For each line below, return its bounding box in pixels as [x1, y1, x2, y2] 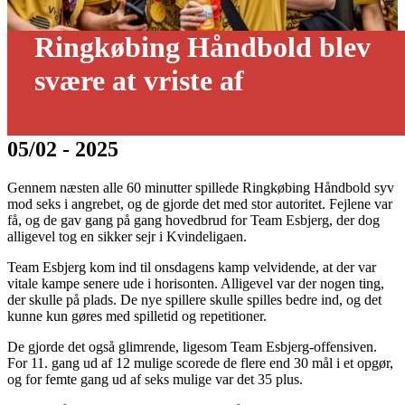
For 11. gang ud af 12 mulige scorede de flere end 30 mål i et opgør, [7, 354, 393, 371]
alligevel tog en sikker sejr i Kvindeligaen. [7, 228, 247, 244]
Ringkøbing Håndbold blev [34, 30, 371, 63]
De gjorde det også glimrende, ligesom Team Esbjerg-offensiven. [7, 338, 377, 354]
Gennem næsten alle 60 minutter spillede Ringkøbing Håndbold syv [7, 179, 394, 195]
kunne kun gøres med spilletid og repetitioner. [7, 307, 267, 324]
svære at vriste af [34, 63, 244, 97]
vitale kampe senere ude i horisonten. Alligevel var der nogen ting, [7, 275, 384, 291]
